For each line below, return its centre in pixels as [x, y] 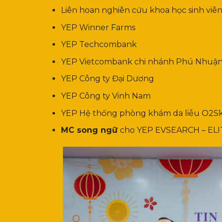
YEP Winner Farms [98, 27]
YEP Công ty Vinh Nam [107, 96]
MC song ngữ [90, 130]
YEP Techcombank [99, 45]
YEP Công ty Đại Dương [108, 79]
